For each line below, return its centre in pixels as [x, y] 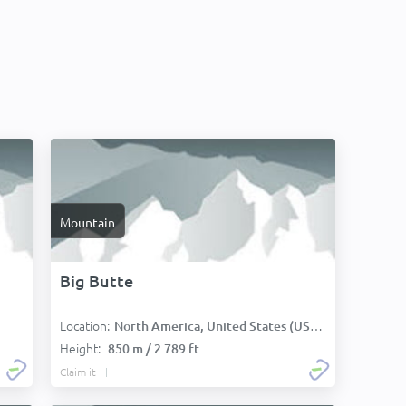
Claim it [78, 372]
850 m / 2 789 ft [154, 348]
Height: [82, 348]
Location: [85, 325]
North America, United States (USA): [212, 326]
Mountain [87, 222]
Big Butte [97, 280]
